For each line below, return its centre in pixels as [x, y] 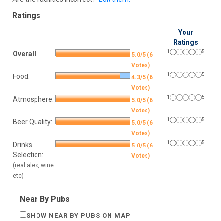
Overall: [25, 54]
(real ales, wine [33, 166]
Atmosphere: [33, 99]
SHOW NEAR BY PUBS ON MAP [78, 216]
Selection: [28, 155]
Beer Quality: [33, 122]
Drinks [22, 145]
